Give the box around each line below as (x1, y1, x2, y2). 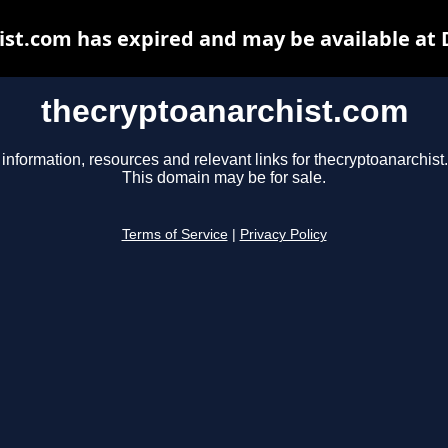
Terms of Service (121, 227, 228, 243)
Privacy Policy (239, 227, 327, 243)
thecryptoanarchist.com (40, 93, 408, 129)
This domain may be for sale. (122, 169, 326, 187)
